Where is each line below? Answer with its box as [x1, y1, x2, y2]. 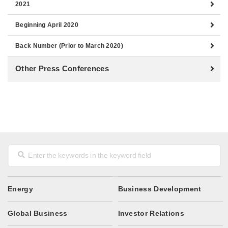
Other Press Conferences [15, 64, 109, 73]
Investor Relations [118, 209, 184, 217]
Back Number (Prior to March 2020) [15, 42, 123, 49]
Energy [8, 185, 33, 193]
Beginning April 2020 [15, 21, 78, 28]
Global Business [8, 209, 68, 217]
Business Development [118, 185, 202, 193]
